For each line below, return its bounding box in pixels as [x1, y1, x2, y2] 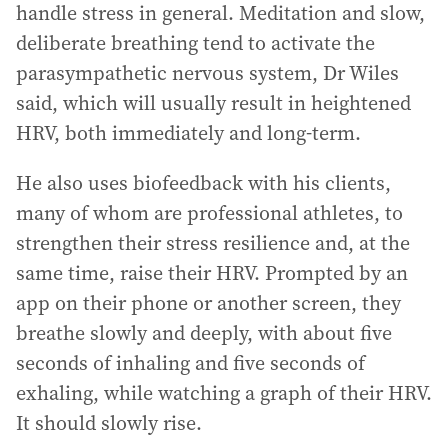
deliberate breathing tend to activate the [16, 28, 375, 57]
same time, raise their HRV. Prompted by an [16, 258, 408, 287]
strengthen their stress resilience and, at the [16, 228, 410, 257]
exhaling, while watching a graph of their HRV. [16, 378, 432, 407]
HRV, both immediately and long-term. [16, 118, 361, 147]
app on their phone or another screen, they [16, 288, 401, 317]
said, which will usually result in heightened [16, 88, 411, 117]
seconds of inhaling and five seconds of [16, 348, 365, 377]
